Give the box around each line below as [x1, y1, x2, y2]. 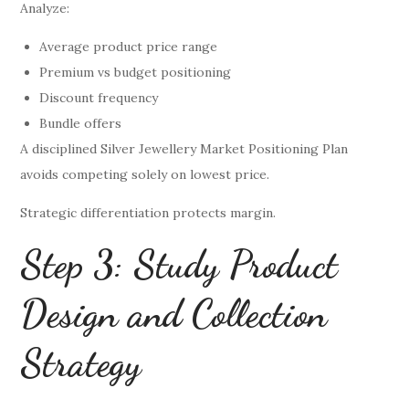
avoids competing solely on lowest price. [20, 165, 270, 183]
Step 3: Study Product [20, 240, 339, 288]
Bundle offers [39, 114, 122, 131]
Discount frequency [39, 89, 159, 106]
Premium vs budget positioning [39, 63, 232, 80]
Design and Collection [20, 289, 328, 337]
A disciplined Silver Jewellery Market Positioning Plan [20, 140, 349, 157]
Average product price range [39, 37, 218, 55]
